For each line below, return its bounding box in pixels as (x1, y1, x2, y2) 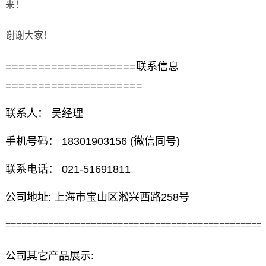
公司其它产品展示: (5, 250, 94, 262)
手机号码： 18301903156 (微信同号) (5, 135, 180, 148)
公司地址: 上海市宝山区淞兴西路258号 (5, 191, 189, 204)
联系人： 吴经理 (5, 107, 83, 120)
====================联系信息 (5, 61, 179, 73)
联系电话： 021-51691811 (5, 163, 131, 176)
